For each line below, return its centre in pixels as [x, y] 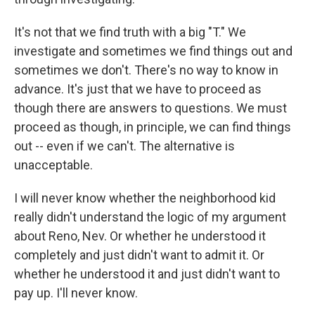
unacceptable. [53, 165]
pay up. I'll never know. [76, 293]
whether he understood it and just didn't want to [147, 274]
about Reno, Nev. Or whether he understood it [140, 236]
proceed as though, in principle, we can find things [153, 127]
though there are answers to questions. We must [150, 108]
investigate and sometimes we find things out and [153, 51]
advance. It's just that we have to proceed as [138, 89]
